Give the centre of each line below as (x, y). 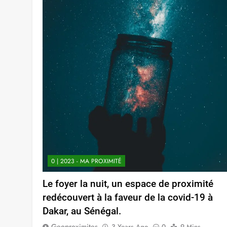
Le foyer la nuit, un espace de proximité (128, 184)
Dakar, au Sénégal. (82, 211)
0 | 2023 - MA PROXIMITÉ (86, 161)
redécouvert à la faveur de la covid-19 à (128, 198)
